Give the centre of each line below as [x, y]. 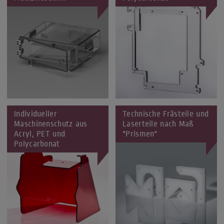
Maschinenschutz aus [51, 124]
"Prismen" [140, 134]
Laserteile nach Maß [158, 124]
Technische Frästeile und [166, 114]
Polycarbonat [37, 144]
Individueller [35, 114]
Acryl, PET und [40, 134]
